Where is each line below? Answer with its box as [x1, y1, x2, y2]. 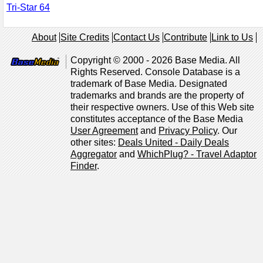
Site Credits [60, 32, 109, 42]
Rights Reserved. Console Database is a [70, 66, 240, 77]
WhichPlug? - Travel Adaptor [137, 149, 257, 159]
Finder [70, 160, 97, 171]
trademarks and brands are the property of [70, 90, 244, 100]
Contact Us [113, 32, 160, 42]
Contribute [164, 32, 207, 42]
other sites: [70, 137, 118, 147]
